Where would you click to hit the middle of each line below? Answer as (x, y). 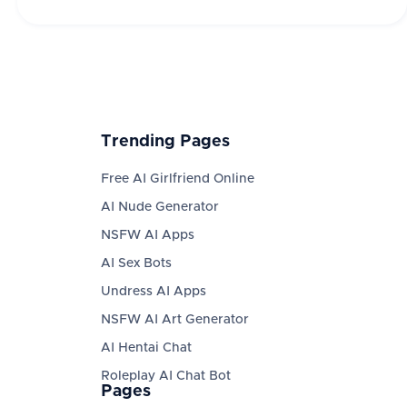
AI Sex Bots (136, 264)
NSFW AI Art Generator (174, 320)
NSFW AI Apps (147, 236)
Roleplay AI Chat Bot (165, 377)
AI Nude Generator (159, 208)
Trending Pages (165, 142)
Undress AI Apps (153, 292)
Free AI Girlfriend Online (177, 179)
